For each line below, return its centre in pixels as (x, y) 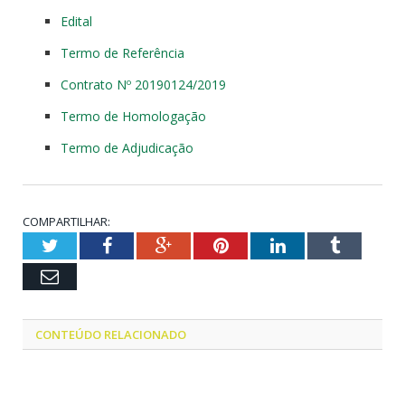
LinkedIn (318, 245)
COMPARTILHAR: (66, 221)
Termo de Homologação (133, 116)
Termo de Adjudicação (127, 147)
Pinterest (260, 245)
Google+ (203, 245)
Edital (76, 21)
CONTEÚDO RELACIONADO (111, 334)
